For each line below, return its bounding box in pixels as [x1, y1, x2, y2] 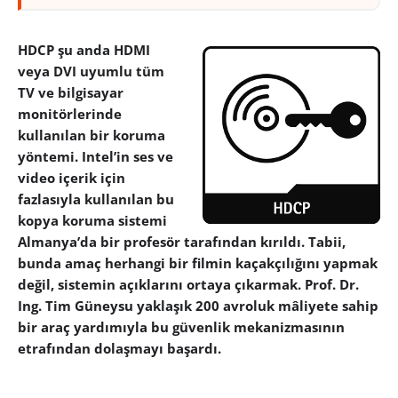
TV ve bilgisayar [18, 84, 123, 102]
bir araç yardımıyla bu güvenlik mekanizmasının [18, 318, 345, 337]
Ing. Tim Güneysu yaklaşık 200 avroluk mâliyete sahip [18, 297, 378, 315]
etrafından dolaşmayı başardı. [18, 339, 221, 358]
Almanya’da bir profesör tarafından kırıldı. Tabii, [18, 233, 346, 251]
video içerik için [18, 169, 125, 187]
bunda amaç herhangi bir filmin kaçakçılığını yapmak [18, 254, 378, 273]
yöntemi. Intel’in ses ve [18, 147, 173, 166]
